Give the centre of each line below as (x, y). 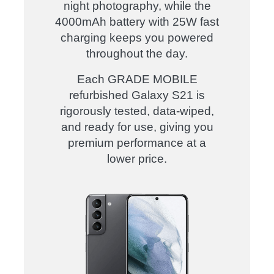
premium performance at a (137, 143)
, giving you (183, 127)
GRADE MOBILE (152, 79)
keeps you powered (160, 38)
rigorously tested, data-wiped (135, 111)
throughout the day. (137, 54)
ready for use (119, 127)
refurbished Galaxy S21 (131, 95)
